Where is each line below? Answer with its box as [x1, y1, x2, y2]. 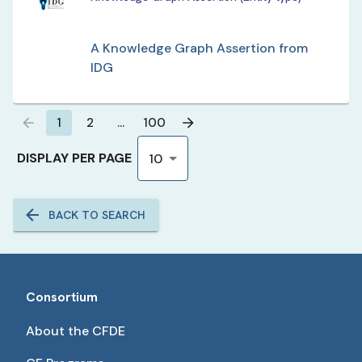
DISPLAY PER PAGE [17, 149, 132, 167]
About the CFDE [26, 322, 125, 339]
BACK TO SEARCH [48, 208, 145, 223]
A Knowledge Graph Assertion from [90, 40, 308, 57]
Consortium [26, 288, 98, 305]
